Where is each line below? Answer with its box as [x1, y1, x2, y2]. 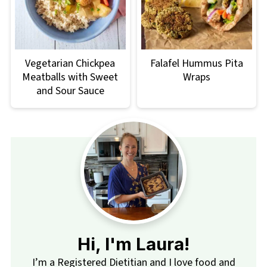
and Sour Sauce [36, 83, 104, 99]
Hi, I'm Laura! [77, 234, 190, 255]
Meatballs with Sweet [22, 70, 119, 85]
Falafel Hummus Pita [150, 56, 244, 72]
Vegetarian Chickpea [25, 56, 116, 72]
